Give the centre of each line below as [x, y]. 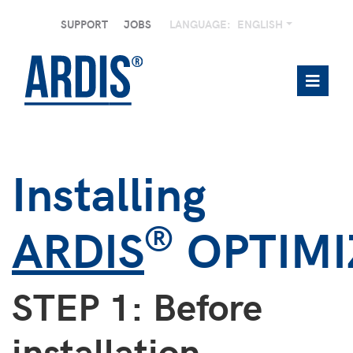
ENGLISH [261, 24]
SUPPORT [84, 24]
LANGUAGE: [200, 24]
